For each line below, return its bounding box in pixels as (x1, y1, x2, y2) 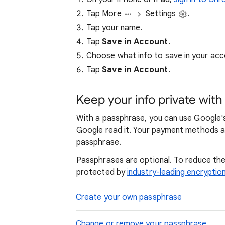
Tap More (86, 9, 124, 19)
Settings (143, 9, 178, 19)
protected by (76, 167, 128, 177)
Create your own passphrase (76, 192, 182, 202)
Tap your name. (86, 23, 143, 33)
